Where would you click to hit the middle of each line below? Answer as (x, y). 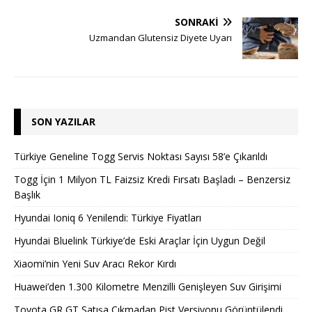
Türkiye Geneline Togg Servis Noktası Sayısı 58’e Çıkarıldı (141, 156)
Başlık (27, 194)
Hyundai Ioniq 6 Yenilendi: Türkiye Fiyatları (108, 217)
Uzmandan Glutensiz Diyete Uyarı (161, 37)
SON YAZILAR (63, 121)
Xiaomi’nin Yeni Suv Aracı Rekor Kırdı (95, 263)
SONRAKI (197, 22)
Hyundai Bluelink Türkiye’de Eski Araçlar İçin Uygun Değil (140, 240)
